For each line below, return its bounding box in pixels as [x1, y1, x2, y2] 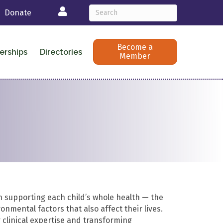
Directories [39, 47, 82, 57]
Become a [117, 42, 153, 52]
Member [119, 51, 151, 61]
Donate [4, 8, 32, 17]
